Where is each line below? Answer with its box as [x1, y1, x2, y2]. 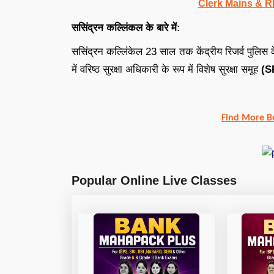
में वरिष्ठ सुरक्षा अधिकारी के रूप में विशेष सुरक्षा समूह [72, 63, 261, 75]
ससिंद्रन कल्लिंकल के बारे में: [72, 21, 180, 34]
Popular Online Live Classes [72, 174, 237, 188]
